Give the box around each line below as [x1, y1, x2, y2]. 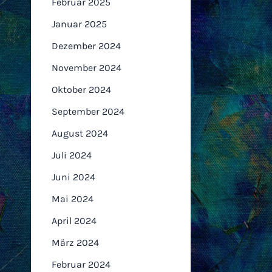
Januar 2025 [52, 18, 107, 30]
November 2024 [52, 61, 122, 73]
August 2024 [52, 127, 109, 139]
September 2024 [52, 105, 125, 117]
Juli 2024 [52, 149, 92, 161]
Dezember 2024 [52, 39, 121, 52]
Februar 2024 [52, 258, 111, 270]
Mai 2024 [52, 192, 94, 205]
